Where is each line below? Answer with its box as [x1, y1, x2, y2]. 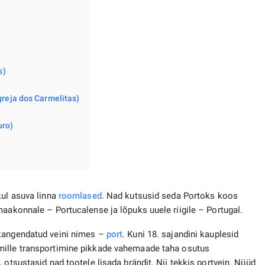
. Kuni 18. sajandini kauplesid [122, 229, 239, 240]
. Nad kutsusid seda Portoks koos [101, 190, 238, 202]
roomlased [58, 190, 102, 202]
